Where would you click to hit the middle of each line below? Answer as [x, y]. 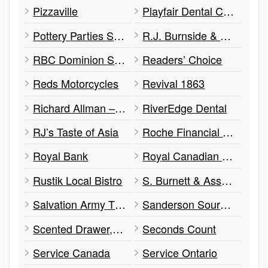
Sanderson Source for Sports [226, 204]
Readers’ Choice [182, 59]
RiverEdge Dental [185, 107]
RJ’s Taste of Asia [76, 132]
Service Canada [72, 252]
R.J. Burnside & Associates [226, 35]
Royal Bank [61, 156]
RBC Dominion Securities [120, 59]
